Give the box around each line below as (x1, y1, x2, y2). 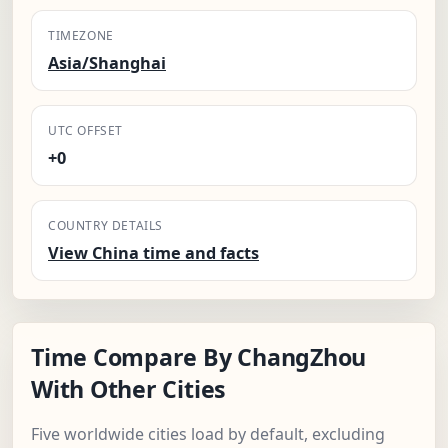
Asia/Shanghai (48, 52, 166, 75)
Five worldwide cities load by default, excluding (31, 423, 385, 446)
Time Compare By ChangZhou (31, 341, 367, 374)
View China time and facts (48, 242, 259, 265)
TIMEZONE (48, 27, 114, 45)
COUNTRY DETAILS (48, 217, 163, 235)
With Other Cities (31, 373, 227, 406)
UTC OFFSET (48, 122, 123, 140)
